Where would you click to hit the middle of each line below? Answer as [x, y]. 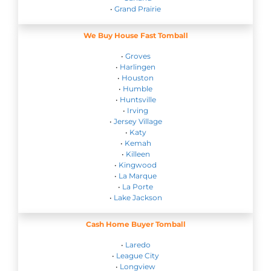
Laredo [138, 245]
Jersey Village [138, 122]
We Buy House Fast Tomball [135, 36]
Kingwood [138, 165]
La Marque [138, 176]
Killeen [138, 154]
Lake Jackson [138, 198]
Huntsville [138, 100]
